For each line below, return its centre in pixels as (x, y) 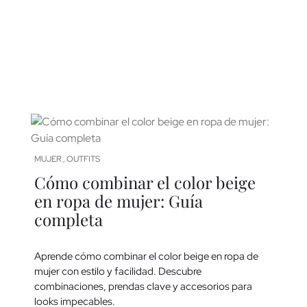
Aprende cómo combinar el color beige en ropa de (146, 256)
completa (69, 220)
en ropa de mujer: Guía (119, 201)
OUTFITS (83, 159)
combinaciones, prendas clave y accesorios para (143, 286)
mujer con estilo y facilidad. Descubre (118, 271)
